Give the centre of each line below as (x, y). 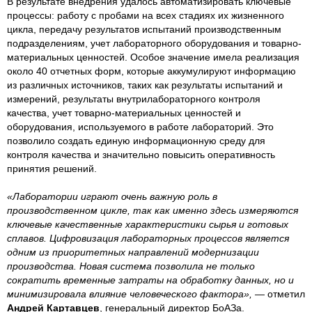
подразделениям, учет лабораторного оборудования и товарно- (154, 43)
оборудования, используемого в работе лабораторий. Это (140, 126)
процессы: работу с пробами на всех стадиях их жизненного (146, 15)
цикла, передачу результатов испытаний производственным (144, 29)
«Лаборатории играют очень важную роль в (112, 196)
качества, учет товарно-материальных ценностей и (124, 112)
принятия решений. (52, 168)
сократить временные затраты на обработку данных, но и (150, 280)
